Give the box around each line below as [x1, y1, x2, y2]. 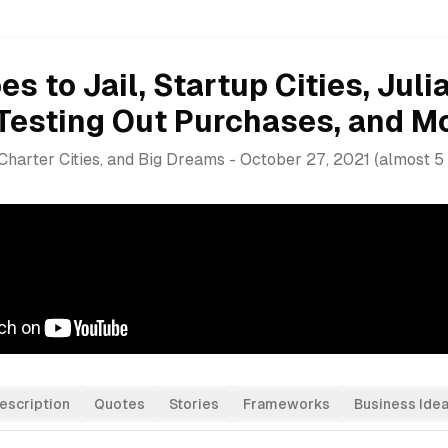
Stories [169, 396, 219, 412]
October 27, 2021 [240, 150, 370, 169]
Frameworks [243, 396, 330, 412]
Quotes [94, 396, 145, 412]
